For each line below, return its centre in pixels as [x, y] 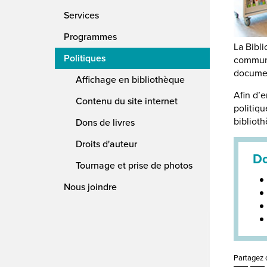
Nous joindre [90, 187]
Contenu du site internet [127, 101]
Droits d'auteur [106, 144]
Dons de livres [105, 122]
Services [81, 15]
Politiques [85, 58]
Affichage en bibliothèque [130, 80]
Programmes [90, 37]
